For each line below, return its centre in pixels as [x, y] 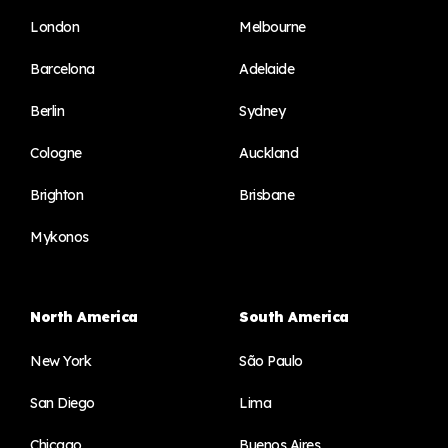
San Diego [62, 403]
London [54, 27]
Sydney [262, 111]
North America [84, 317]
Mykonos [59, 237]
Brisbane [266, 195]
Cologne [56, 153]
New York [60, 361]
